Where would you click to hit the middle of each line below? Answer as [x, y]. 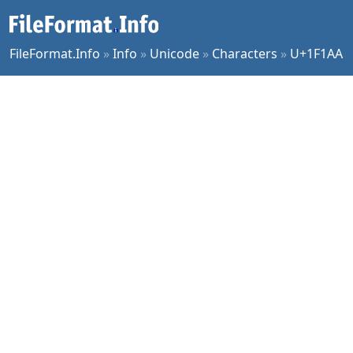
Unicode [175, 54]
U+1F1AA [316, 54]
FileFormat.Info [55, 54]
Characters [245, 54]
